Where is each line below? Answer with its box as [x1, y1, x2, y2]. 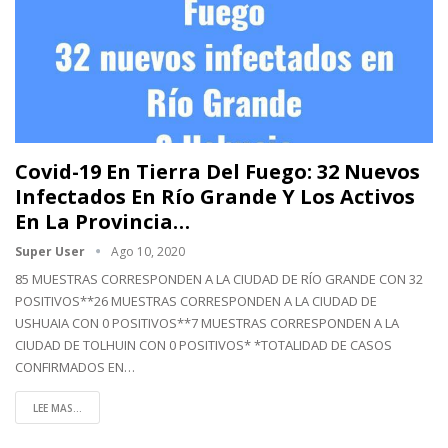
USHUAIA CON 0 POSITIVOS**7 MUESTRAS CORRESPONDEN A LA [15, 313, 399, 332]
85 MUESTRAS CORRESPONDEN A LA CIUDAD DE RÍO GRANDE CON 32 [15, 269, 423, 288]
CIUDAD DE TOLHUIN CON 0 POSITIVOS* [15, 335, 254, 354]
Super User [15, 242, 88, 260]
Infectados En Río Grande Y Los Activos [15, 182, 415, 210]
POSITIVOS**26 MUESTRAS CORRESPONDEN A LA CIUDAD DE [15, 291, 377, 310]
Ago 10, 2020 [111, 242, 185, 260]
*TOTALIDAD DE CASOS [254, 335, 392, 354]
